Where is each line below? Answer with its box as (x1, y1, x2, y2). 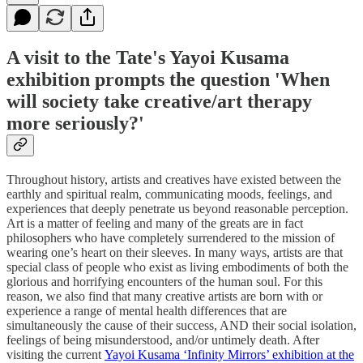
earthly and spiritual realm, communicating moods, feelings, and (6, 187, 332, 202)
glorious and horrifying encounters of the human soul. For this (6, 275, 322, 289)
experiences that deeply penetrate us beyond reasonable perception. (6, 202, 348, 216)
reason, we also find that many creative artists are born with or (6, 289, 322, 304)
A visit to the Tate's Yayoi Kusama (6, 47, 289, 69)
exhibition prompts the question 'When (6, 69, 330, 91)
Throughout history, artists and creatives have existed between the (6, 173, 341, 187)
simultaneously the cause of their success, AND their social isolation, (6, 318, 357, 333)
